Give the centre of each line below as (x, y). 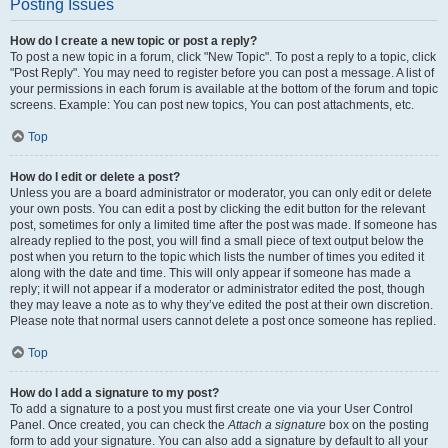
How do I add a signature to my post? (114, 393)
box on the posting (377, 425)
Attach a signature (277, 425)
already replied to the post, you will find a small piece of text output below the (217, 241)
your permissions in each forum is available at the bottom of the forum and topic (224, 89)
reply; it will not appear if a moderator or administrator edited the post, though (217, 289)
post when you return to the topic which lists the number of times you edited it (217, 257)
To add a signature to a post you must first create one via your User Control (211, 409)
